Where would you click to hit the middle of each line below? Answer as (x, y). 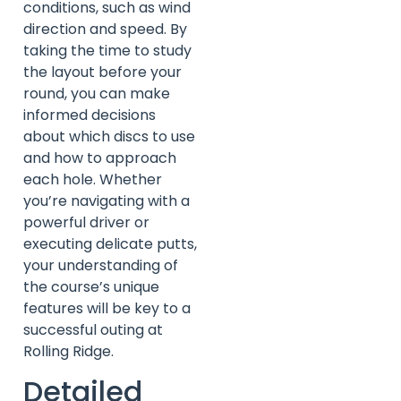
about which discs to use (109, 136)
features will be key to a (107, 308)
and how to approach (100, 158)
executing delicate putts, (110, 243)
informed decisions (90, 115)
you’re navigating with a (107, 200)
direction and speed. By (105, 29)
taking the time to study (107, 50)
